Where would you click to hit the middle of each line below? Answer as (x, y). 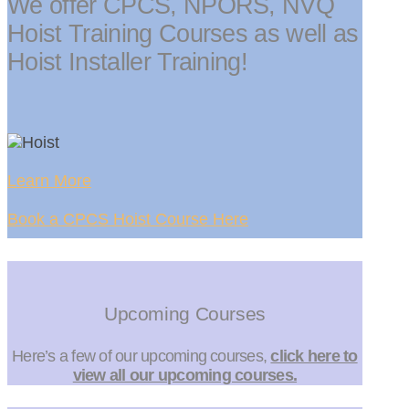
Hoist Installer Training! (128, 63)
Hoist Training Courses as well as (183, 34)
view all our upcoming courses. (185, 375)
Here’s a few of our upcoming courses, (142, 356)
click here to (314, 356)
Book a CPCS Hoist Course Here (128, 219)
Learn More (49, 180)
